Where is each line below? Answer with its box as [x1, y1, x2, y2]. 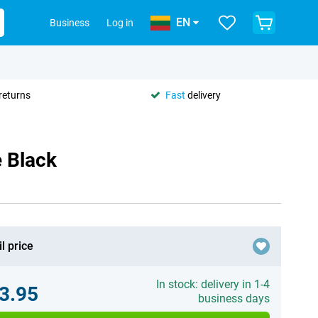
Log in [106, 17, 133, 28]
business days [197, 292, 270, 305]
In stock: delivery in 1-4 [155, 278, 270, 291]
